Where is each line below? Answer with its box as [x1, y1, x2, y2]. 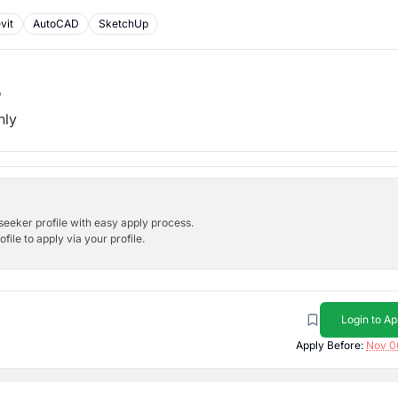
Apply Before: [296, 338, 363, 352]
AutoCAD [33, 17, 79, 30]
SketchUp [99, 17, 148, 30]
